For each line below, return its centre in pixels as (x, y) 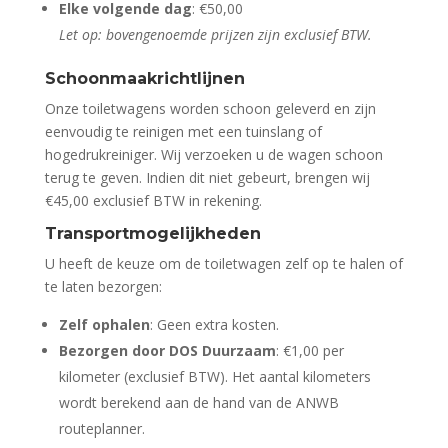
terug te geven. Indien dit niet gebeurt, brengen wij (207, 178)
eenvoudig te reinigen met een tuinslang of (183, 132)
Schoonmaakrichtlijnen (144, 79)
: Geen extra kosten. (214, 325)
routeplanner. (101, 429)
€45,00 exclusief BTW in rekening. (153, 201)
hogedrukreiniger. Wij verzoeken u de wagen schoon (213, 155)
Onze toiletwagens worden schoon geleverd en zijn (210, 109)
